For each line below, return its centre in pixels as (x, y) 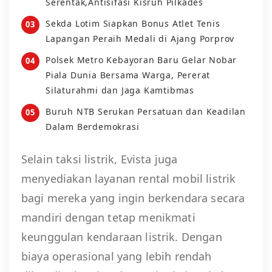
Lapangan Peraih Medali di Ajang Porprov (140, 38)
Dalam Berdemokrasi (93, 126)
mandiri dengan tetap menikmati (108, 217)
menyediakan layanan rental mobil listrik (129, 178)
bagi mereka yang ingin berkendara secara (133, 198)
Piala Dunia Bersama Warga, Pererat (128, 75)
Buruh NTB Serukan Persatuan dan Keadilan (146, 111)
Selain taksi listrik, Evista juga (100, 159)
